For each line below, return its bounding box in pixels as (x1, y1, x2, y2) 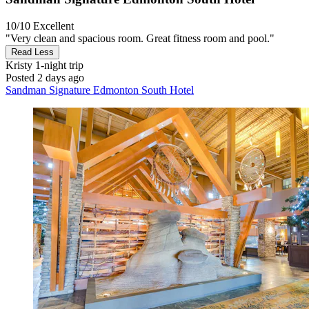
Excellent (33, 20, 74, 32)
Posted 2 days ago (6, 72, 84, 84)
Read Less (11, 47, 54, 58)
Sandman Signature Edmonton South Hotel (6, 84, 194, 97)
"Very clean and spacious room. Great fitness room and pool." (6, 32, 275, 45)
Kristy (6, 59, 32, 72)
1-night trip (32, 59, 83, 72)
